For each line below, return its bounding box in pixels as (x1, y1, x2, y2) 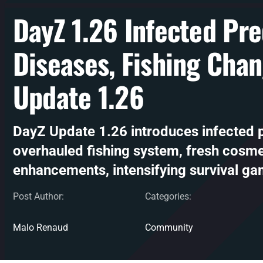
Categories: (145, 191, 192, 203)
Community (145, 222, 194, 234)
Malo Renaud (12, 222, 68, 234)
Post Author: (12, 191, 64, 203)
